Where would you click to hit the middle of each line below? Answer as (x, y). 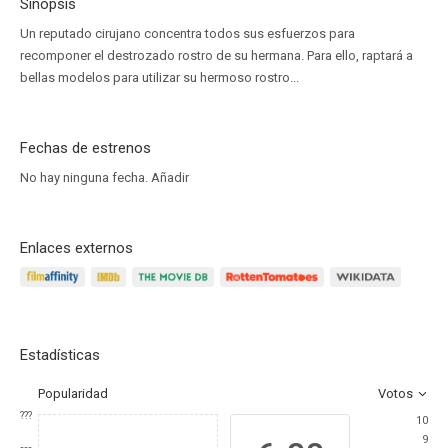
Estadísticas (60, 355)
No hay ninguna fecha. (85, 177)
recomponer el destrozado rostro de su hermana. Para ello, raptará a (216, 55)
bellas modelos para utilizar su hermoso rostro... (159, 77)
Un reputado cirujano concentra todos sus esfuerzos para (187, 33)
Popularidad (73, 393)
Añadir (170, 177)
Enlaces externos (76, 248)
